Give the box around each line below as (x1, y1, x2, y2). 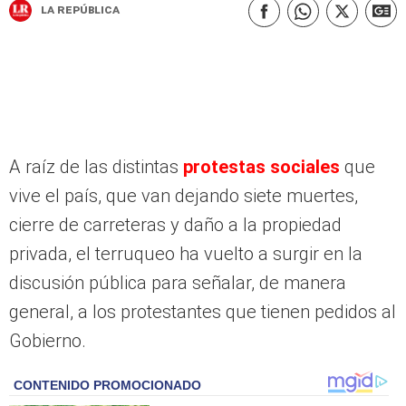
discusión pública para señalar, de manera (9, 271, 346, 294)
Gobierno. (9, 329, 86, 352)
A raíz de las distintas (9, 155, 179, 178)
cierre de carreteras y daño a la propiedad (9, 213, 342, 236)
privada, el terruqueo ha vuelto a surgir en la (9, 242, 362, 265)
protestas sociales (179, 155, 344, 178)
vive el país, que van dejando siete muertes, (9, 184, 358, 207)
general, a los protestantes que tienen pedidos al (9, 300, 396, 323)
